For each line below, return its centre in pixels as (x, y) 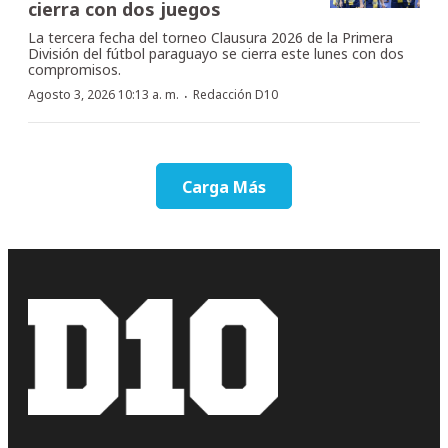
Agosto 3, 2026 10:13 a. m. (103, 94)
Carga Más (224, 186)
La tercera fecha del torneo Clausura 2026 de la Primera (210, 37)
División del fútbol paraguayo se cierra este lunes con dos (216, 53)
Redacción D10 (235, 94)
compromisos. (74, 69)
